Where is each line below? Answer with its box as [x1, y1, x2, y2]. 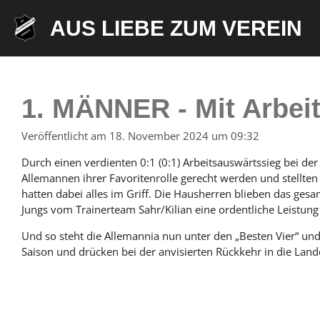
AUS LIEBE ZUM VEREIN [50, 16, 302, 40]
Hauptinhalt [6, 24, 64, 36]
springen [6, 39, 51, 51]
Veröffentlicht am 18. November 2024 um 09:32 [21, 129, 259, 144]
